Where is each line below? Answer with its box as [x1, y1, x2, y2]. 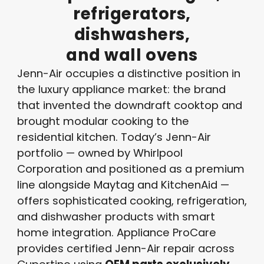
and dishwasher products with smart [16, 209, 215, 224]
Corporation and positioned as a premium [16, 161, 245, 176]
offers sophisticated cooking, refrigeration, [16, 193, 247, 208]
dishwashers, [74, 22, 190, 46]
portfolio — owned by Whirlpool [16, 145, 183, 160]
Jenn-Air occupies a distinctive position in [16, 65, 240, 81]
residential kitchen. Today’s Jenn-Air [16, 129, 211, 144]
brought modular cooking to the [16, 113, 189, 128]
